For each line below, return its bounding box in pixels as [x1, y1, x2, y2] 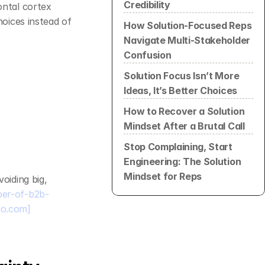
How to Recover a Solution [124, 105, 245, 117]
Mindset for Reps [124, 170, 202, 182]
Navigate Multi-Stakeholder [124, 34, 250, 46]
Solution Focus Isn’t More [124, 69, 240, 82]
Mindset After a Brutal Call [124, 119, 245, 132]
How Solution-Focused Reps [124, 19, 252, 31]
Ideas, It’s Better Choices [124, 84, 237, 96]
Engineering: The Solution [124, 155, 241, 167]
